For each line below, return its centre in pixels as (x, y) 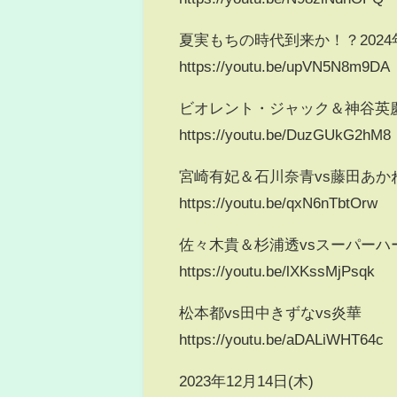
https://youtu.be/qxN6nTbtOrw (279, 202)
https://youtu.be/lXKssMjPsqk (277, 270)
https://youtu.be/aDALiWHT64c (282, 339)
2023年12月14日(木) (247, 380)
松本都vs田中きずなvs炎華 (271, 312)
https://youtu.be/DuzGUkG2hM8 (285, 134)
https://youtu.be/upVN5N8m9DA (285, 66)
